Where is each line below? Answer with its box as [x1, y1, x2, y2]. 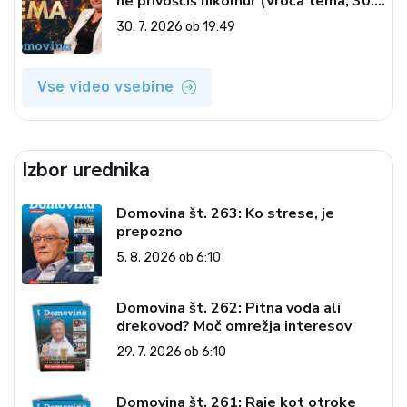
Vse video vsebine [37, 78, 174, 96]
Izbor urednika [22, 156, 150, 184]
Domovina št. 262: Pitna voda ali [116, 298, 341, 318]
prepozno [116, 222, 183, 242]
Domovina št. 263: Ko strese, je [116, 203, 334, 223]
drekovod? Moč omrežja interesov [116, 316, 352, 336]
